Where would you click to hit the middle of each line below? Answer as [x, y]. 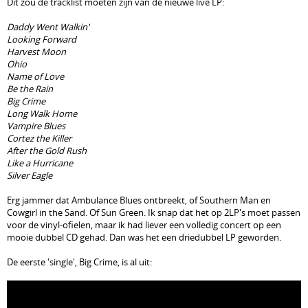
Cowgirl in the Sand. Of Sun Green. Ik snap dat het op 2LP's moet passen [154, 212]
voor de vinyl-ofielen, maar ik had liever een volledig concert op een [144, 225]
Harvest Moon [36, 52]
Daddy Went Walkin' [48, 27]
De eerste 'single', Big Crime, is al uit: [79, 262]
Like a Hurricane [40, 163]
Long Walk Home [42, 113]
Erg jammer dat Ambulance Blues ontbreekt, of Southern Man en [139, 200]
